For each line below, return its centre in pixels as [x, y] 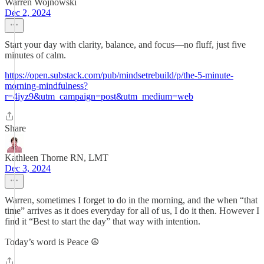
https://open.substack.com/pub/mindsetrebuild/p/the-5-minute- [119, 75]
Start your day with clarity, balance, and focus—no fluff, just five [125, 44]
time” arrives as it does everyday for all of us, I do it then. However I [132, 211]
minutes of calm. [35, 55]
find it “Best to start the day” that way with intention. [103, 221]
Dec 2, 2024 [28, 13]
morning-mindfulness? [46, 86]
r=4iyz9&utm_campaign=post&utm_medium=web [99, 96]
